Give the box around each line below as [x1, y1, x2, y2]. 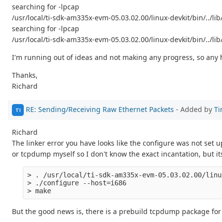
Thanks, [12, 70, 38, 80]
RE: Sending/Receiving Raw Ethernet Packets [26, 104, 174, 114]
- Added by [174, 104, 214, 114]
